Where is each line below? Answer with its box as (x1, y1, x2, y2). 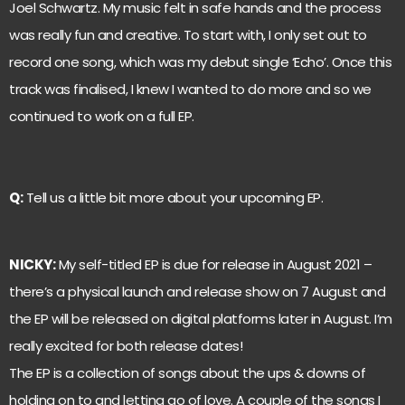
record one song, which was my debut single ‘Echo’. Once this (9, 52, 391, 71)
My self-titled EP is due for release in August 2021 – (55, 254, 372, 274)
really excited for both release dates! (9, 335, 242, 355)
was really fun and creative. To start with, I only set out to (9, 24, 367, 44)
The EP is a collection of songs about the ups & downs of (9, 363, 365, 382)
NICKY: (9, 254, 55, 274)
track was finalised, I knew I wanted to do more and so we (9, 79, 372, 99)
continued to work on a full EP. (9, 106, 194, 126)
